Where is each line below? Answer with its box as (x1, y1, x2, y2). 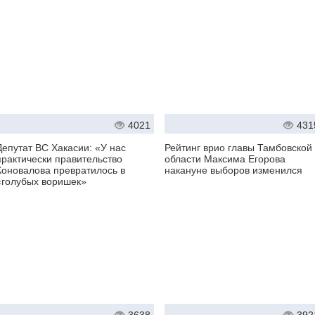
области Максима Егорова (165, 153, 285, 165)
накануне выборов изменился (165, 165, 302, 176)
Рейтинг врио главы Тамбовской (165, 142, 312, 154)
